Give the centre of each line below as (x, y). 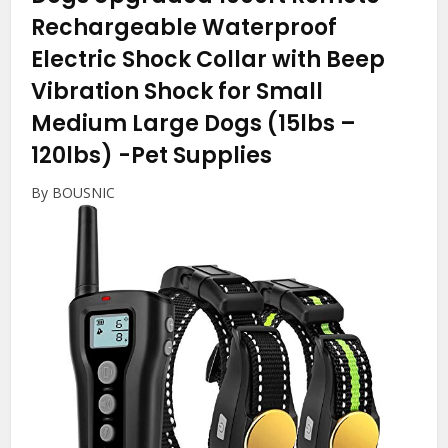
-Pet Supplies (195, 155)
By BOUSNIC (73, 192)
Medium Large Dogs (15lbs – (194, 123)
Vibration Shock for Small (177, 91)
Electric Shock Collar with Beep (208, 59)
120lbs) (75, 155)
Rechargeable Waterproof (184, 27)
